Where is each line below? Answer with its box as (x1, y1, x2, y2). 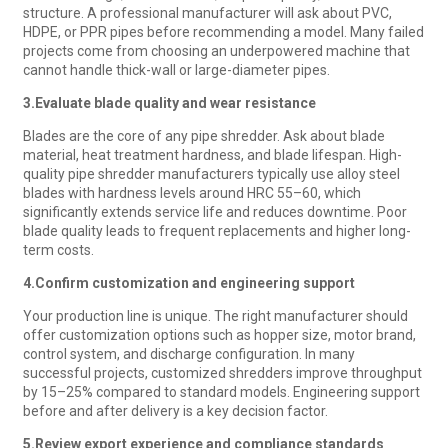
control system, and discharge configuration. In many (22, 345, 355, 362)
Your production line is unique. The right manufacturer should (22, 307, 408, 324)
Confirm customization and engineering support (34, 274, 355, 291)
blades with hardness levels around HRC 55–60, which (22, 184, 361, 201)
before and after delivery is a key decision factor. (22, 402, 328, 419)
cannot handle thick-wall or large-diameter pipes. (22, 61, 330, 78)
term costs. (22, 241, 94, 258)
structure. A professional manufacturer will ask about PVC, (22, 4, 392, 21)
